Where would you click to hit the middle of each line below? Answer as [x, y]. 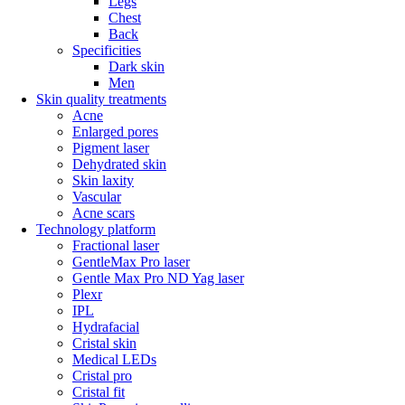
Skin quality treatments [101, 99]
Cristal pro [102, 376]
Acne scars [104, 213]
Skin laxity [103, 180]
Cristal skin [104, 343]
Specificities [107, 50]
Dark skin [137, 66]
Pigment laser [111, 148]
